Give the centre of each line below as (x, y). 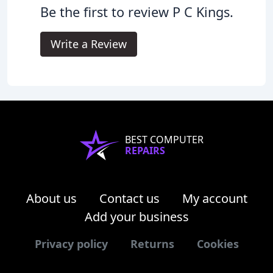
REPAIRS (145, 151)
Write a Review (88, 44)
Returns (152, 244)
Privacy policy (71, 244)
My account (214, 199)
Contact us (129, 199)
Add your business (136, 217)
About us (51, 199)
